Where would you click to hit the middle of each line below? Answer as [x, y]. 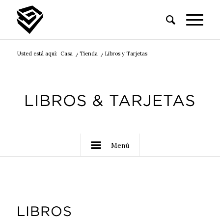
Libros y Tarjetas [126, 54]
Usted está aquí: [37, 54]
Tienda [88, 54]
